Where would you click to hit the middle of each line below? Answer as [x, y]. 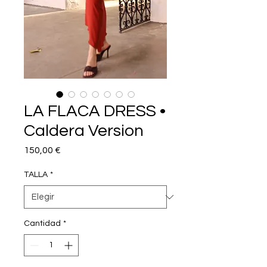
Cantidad [42, 224]
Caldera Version [84, 131]
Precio [74, 150]
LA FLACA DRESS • [95, 111]
